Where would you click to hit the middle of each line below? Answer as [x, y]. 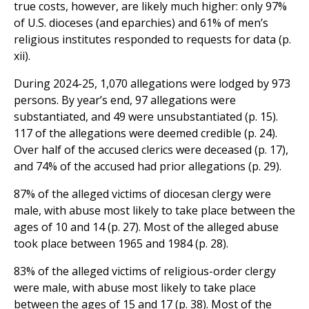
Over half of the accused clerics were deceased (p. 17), [151, 150]
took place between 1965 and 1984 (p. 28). [121, 244]
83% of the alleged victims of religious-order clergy [145, 271]
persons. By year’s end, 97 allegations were [125, 100]
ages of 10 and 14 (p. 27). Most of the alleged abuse [146, 227]
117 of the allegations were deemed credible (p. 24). [146, 133]
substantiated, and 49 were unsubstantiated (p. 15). [146, 117]
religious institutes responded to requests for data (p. [152, 40]
